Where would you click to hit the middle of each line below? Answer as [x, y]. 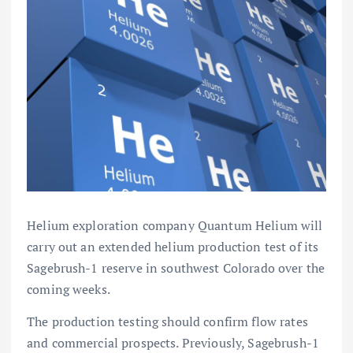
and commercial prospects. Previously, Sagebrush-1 [173, 342]
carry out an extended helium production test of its [173, 246]
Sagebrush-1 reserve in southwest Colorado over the [176, 268]
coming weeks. [69, 289]
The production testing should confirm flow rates [167, 321]
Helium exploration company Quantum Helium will [175, 225]
